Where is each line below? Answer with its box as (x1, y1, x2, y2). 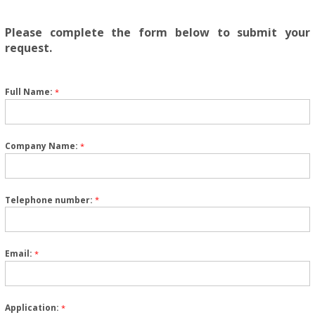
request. (4, 40, 52, 56)
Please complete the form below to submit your (4, 25, 311, 40)
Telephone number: (4, 193, 93, 206)
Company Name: (4, 139, 78, 152)
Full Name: (4, 85, 53, 98)
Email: (4, 247, 32, 260)
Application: (4, 301, 59, 314)
